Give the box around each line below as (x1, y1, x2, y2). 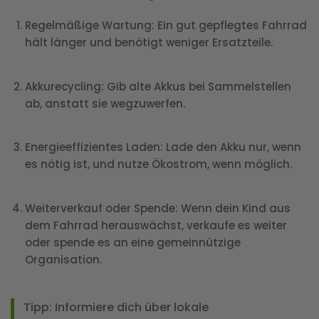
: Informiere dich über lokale (48, 299, 209, 316)
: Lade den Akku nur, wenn (160, 140, 301, 155)
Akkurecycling (25, 78, 101, 94)
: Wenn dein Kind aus (175, 200, 291, 216)
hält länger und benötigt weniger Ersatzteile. (25, 35, 273, 51)
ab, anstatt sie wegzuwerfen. (25, 95, 185, 111)
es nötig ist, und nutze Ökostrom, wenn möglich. (25, 157, 292, 172)
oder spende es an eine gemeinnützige (25, 234, 241, 250)
